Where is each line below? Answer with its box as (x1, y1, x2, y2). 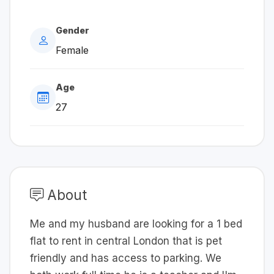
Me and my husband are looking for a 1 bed (30, 218, 242, 231)
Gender (56, 25, 89, 36)
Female (56, 44, 89, 57)
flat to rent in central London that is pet (30, 235, 222, 248)
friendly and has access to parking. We (30, 252, 221, 265)
